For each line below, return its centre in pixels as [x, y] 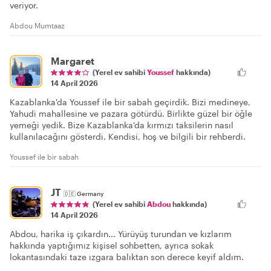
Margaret [73, 61]
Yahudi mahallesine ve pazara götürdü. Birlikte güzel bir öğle [131, 114]
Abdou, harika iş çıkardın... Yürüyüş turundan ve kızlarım [121, 234]
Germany [90, 194]
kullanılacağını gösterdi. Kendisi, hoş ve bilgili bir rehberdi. [128, 137]
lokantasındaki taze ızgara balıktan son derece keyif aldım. [127, 257]
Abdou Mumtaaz [37, 26]
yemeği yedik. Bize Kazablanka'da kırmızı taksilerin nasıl [122, 125]
